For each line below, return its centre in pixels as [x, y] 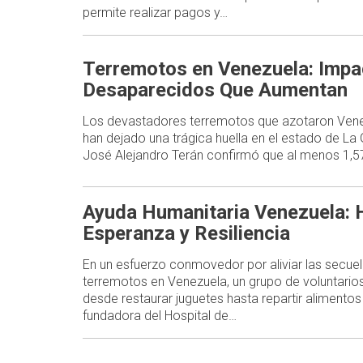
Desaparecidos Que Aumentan [215, 90]
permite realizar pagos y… [155, 12]
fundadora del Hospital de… [160, 315]
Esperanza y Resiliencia [186, 233]
